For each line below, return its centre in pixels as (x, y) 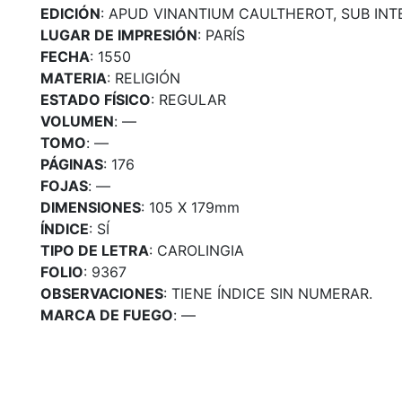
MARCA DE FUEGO (106, 315)
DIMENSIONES (90, 207)
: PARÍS (221, 35)
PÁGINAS (71, 164)
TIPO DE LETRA (94, 250)
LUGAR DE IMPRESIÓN (118, 35)
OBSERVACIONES (101, 293)
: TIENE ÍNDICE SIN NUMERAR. (267, 293)
